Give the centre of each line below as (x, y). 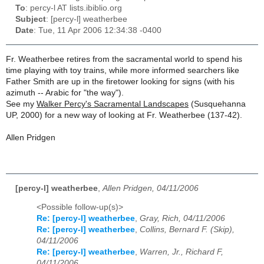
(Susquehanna (217, 104)
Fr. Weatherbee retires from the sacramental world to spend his (124, 59)
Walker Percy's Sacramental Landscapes (113, 104)
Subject (31, 19)
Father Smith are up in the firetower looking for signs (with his (120, 81)
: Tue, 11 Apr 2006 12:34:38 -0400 (98, 31)
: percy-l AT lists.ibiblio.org (74, 8)
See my (21, 104)
